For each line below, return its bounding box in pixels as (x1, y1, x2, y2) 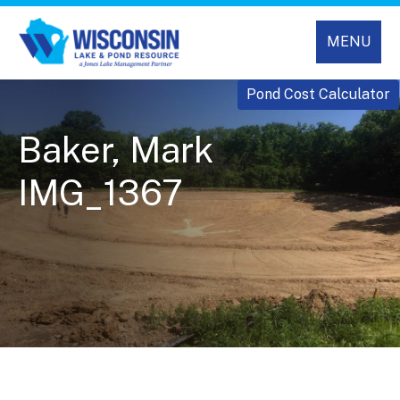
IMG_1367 (18, 171, 183, 214)
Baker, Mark (18, 129, 213, 171)
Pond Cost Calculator (246, 86, 390, 104)
